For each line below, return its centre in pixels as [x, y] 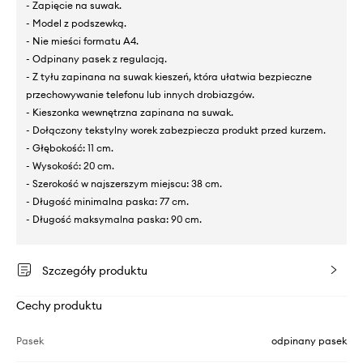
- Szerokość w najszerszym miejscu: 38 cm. [124, 184]
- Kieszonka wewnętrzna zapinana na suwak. [130, 113]
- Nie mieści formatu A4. [82, 41]
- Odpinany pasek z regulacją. [96, 59]
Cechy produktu [59, 306]
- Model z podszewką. [76, 23]
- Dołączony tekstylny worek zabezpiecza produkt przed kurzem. [176, 130]
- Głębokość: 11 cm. [70, 148]
